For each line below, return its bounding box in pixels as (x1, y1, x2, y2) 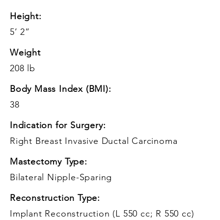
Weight (10, 47, 41, 58)
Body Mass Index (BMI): (10, 83, 111, 94)
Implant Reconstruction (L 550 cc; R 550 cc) (10, 208, 194, 219)
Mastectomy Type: (10, 156, 87, 167)
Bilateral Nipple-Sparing (10, 171, 112, 183)
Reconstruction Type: (10, 192, 100, 203)
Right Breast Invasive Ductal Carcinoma (10, 135, 178, 146)
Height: (10, 10, 42, 22)
